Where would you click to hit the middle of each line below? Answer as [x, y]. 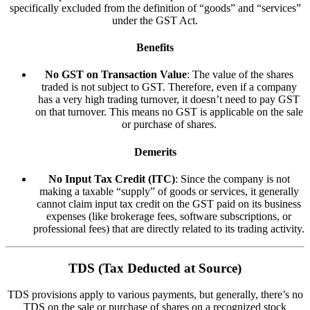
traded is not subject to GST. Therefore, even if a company [169, 87]
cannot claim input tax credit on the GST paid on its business [169, 203]
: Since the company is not [232, 179]
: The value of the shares [240, 75]
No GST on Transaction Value [116, 75]
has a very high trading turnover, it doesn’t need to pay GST [169, 100]
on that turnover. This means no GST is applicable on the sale [169, 112]
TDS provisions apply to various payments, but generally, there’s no [155, 295]
